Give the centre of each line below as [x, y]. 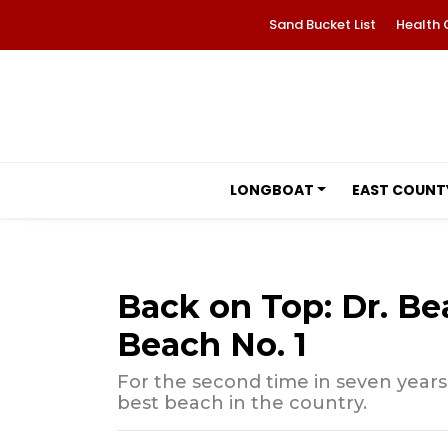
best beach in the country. [242, 403]
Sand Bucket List [322, 24]
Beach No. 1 [212, 344]
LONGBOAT [271, 190]
